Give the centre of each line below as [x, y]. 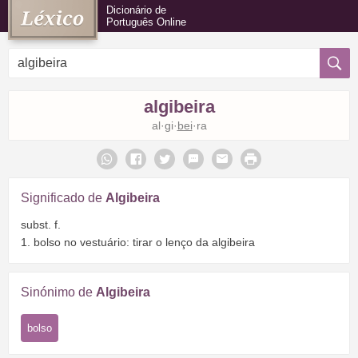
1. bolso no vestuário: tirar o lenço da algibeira [138, 242]
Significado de [63, 198]
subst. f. [41, 224]
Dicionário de [136, 10]
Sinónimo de [58, 292]
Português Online [146, 22]
